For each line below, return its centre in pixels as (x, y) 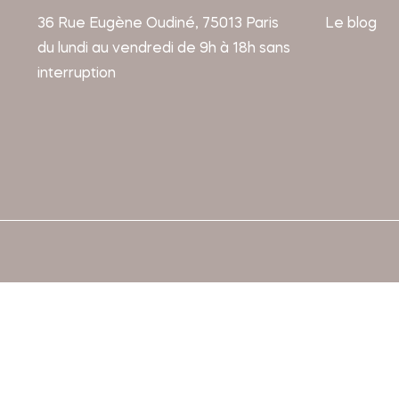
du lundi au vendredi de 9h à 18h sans (164, 49)
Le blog (350, 24)
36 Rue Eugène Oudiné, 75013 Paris (158, 24)
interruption (77, 74)
